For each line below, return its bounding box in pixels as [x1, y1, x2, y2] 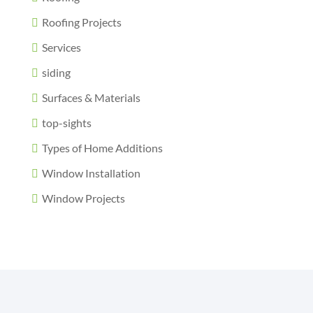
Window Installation [41, 166, 140, 180]
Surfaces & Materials [41, 91, 140, 105]
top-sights [41, 116, 92, 130]
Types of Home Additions [41, 141, 163, 155]
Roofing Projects [41, 15, 122, 29]
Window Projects [41, 191, 125, 205]
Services [41, 41, 81, 54]
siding [41, 66, 71, 80]
